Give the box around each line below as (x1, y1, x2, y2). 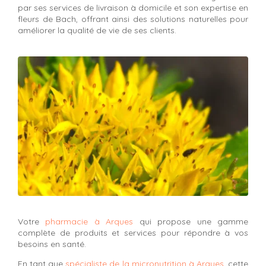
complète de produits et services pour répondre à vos (18, 227, 248, 238)
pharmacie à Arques (45, 216, 134, 227)
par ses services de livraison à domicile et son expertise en (18, 2, 248, 13)
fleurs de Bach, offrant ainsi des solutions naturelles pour (18, 13, 248, 24)
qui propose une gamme (133, 216, 249, 227)
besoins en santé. (18, 238, 86, 249)
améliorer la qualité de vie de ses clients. (18, 24, 176, 36)
